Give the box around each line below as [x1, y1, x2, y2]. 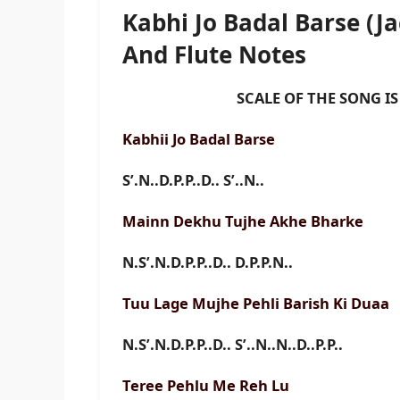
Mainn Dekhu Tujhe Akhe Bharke [122, 211, 367, 232]
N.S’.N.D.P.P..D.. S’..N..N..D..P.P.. [122, 334, 343, 355]
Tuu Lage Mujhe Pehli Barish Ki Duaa [122, 293, 389, 314]
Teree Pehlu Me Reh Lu [122, 375, 289, 396]
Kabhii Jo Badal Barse [122, 129, 279, 150]
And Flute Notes [122, 38, 306, 71]
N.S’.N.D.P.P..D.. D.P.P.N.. [122, 252, 293, 273]
